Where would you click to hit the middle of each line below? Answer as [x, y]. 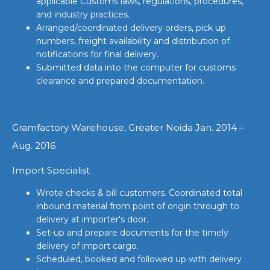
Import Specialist [51, 170]
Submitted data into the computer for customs [136, 67]
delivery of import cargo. [87, 246]
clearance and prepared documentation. [120, 81]
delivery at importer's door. [92, 219]
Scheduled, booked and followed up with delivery [139, 259]
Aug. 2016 [34, 146]
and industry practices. [83, 14]
